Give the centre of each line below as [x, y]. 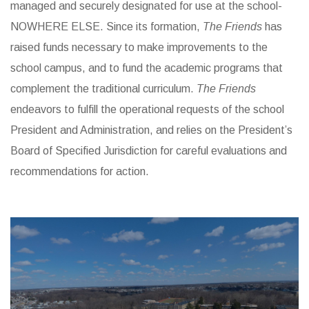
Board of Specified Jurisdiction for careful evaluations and [149, 151]
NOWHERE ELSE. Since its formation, [107, 27]
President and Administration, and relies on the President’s [151, 130]
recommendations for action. [80, 172]
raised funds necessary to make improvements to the [139, 48]
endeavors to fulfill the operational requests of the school [147, 110]
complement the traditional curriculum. [103, 89]
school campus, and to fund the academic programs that [147, 68]
